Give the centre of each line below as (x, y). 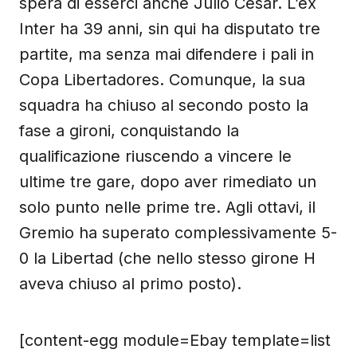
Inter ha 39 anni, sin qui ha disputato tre (170, 29)
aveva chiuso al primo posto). (130, 284)
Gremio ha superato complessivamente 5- (178, 233)
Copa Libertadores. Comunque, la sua (162, 80)
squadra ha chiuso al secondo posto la (164, 105)
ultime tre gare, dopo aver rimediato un (168, 182)
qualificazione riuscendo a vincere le (155, 156)
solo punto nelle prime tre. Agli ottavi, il (167, 207)
